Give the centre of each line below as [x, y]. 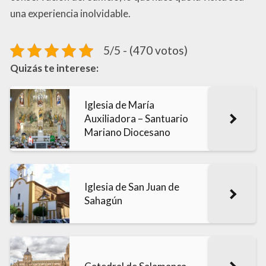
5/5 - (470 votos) [145, 50]
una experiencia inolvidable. [70, 14]
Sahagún [103, 201]
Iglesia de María [119, 105]
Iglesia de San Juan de [132, 187]
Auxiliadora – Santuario [136, 119]
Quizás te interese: [54, 68]
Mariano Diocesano [127, 132]
